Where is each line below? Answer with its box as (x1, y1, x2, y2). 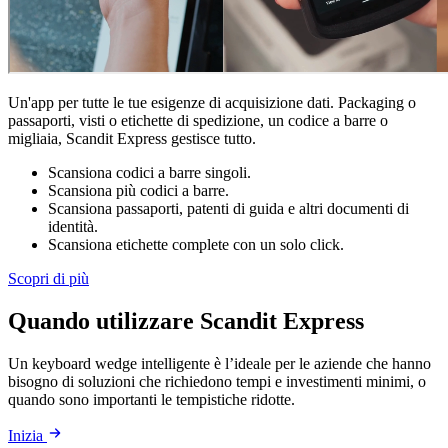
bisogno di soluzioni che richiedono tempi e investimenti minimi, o (8, 372, 426, 390)
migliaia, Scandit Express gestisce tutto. (8, 130, 256, 148)
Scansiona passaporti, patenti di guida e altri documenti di (48, 200, 409, 218)
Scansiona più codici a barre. (48, 182, 229, 200)
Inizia (8, 426, 47, 444)
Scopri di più (8, 270, 89, 288)
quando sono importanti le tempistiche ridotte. (8, 390, 295, 408)
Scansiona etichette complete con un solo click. (48, 236, 344, 254)
